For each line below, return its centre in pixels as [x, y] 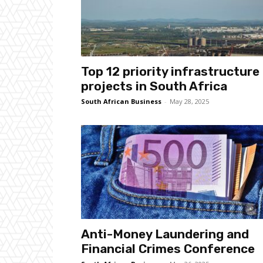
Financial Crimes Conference [168, 249]
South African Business [121, 101]
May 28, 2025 [189, 101]
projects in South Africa [154, 86]
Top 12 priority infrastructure [170, 71]
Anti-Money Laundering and [165, 234]
